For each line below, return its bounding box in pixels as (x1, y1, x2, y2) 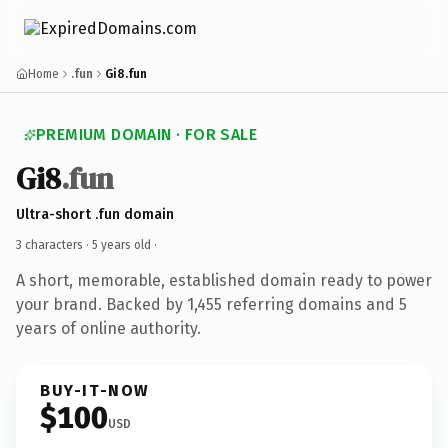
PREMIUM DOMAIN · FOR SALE (36, 125, 257, 144)
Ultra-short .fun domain (16, 205, 174, 223)
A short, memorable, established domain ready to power (16, 270, 432, 290)
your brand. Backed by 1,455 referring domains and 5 (16, 294, 407, 314)
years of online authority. (16, 318, 201, 338)
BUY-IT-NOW (40, 380, 150, 400)
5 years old (92, 237, 151, 252)
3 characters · (16, 237, 92, 252)
